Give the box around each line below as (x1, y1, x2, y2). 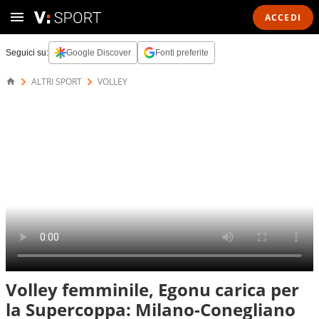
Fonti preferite (155, 48, 209, 58)
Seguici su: (6, 48, 48, 58)
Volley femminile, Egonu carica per (6, 278, 299, 301)
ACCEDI (264, 11, 301, 23)
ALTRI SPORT (31, 75, 82, 88)
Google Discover (66, 48, 131, 58)
